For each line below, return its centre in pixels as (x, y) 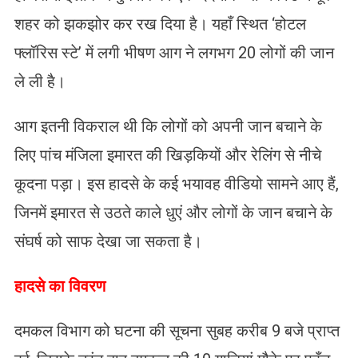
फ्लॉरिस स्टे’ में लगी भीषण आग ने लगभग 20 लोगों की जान (174, 52)
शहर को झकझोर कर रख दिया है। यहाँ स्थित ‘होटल (160, 24)
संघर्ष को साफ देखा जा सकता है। (108, 241)
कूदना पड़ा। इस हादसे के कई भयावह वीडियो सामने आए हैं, (176, 183)
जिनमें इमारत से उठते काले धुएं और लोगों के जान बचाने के (173, 212)
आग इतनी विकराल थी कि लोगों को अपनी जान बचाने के (168, 126)
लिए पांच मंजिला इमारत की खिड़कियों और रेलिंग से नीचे (167, 155)
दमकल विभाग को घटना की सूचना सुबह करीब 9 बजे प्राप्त (177, 330)
